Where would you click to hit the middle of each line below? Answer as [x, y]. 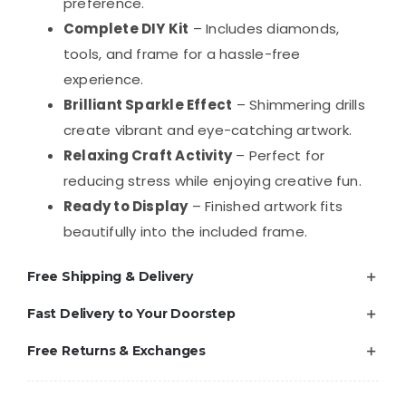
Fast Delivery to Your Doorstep [131, 313]
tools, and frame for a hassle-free [182, 53]
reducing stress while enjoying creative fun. [212, 180]
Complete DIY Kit [126, 28]
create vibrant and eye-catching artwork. [207, 130]
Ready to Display [126, 206]
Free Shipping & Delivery [110, 276]
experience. [103, 79]
